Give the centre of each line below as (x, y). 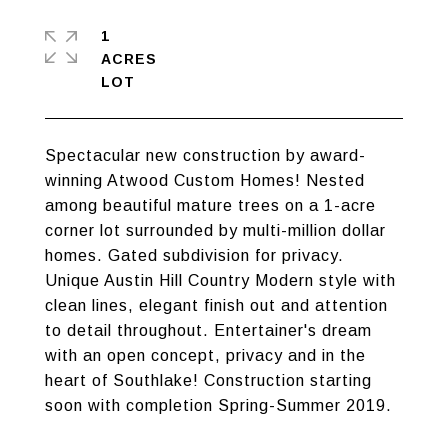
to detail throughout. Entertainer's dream (208, 330)
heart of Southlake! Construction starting (208, 380)
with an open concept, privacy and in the (205, 355)
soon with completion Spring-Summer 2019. (218, 405)
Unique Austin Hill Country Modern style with (220, 280)
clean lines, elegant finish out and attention (216, 305)
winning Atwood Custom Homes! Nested (205, 180)
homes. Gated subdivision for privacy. (194, 255)
